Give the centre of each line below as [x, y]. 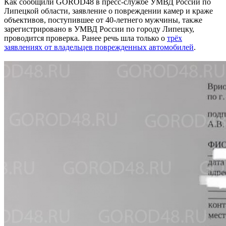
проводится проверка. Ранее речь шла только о [86, 38]
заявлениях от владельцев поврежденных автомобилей [99, 47]
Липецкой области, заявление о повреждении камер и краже [108, 11]
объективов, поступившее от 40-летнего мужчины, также [103, 20]
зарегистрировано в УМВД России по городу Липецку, [99, 29]
